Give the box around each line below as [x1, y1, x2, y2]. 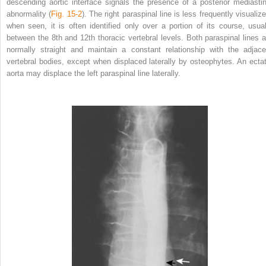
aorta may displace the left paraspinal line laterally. [7, 68, 180, 78]
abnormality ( [7, 9, 52, 18]
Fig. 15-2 [51, 9, 82, 18]
